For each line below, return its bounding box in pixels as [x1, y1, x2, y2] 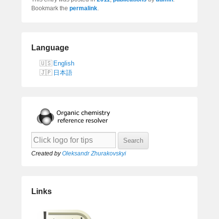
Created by [31, 150, 62, 157]
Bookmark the [31, 4, 69, 12]
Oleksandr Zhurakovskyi [62, 150, 126, 157]
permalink [69, 4, 97, 12]
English [53, 59, 74, 67]
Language [31, 43, 69, 52]
